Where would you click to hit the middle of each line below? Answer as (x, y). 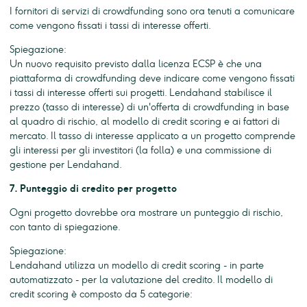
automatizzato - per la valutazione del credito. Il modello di (141, 280)
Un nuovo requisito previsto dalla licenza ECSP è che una (136, 64)
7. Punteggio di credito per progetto (93, 188)
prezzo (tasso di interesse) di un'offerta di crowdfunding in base (149, 107)
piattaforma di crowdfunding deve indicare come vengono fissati (152, 78)
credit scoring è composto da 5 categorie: (101, 294)
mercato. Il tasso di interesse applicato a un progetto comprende (152, 136)
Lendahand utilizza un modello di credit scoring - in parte (137, 265)
